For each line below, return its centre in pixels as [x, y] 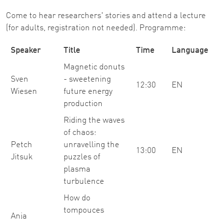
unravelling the [91, 145]
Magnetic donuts [94, 67]
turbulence [84, 182]
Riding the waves [94, 120]
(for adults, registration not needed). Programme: [96, 28]
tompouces [84, 210]
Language [190, 51]
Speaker [26, 51]
